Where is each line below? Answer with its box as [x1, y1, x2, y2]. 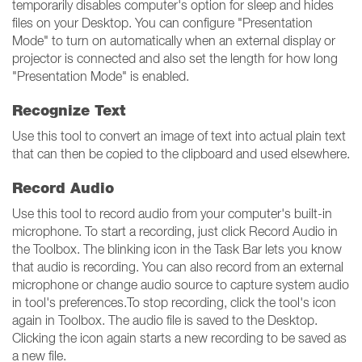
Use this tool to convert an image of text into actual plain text [12, 128, 346, 143]
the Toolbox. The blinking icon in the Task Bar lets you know [12, 242, 342, 256]
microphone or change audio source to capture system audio [12, 277, 349, 292]
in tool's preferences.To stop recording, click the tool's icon [12, 295, 336, 309]
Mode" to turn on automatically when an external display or [12, 33, 335, 48]
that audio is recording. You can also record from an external [12, 259, 343, 274]
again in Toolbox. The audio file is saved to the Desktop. [12, 313, 318, 327]
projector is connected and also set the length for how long [12, 51, 338, 65]
